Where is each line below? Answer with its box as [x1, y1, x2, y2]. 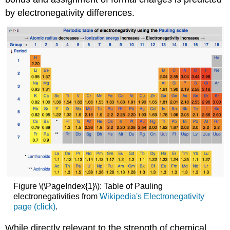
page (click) [13, 202, 55, 212]
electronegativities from [13, 192, 100, 201]
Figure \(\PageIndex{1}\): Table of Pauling [13, 182, 163, 191]
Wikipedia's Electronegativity [99, 192, 204, 201]
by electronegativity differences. [5, 7, 135, 18]
